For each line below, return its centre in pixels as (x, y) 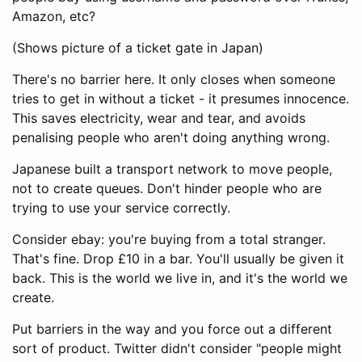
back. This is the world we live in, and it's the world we (180, 278)
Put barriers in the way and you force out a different (172, 328)
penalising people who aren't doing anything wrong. (171, 137)
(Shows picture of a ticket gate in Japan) (138, 47)
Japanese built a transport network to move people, (172, 168)
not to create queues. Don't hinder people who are (167, 188)
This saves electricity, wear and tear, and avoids (159, 118)
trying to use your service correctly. (121, 207)
